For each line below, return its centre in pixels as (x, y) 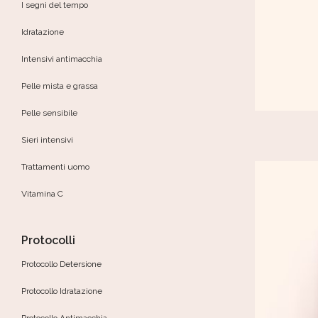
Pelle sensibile (49, 113)
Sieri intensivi (47, 140)
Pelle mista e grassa (60, 86)
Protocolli (48, 240)
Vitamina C (42, 194)
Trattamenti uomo (55, 167)
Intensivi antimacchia (62, 59)
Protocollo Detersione (61, 264)
